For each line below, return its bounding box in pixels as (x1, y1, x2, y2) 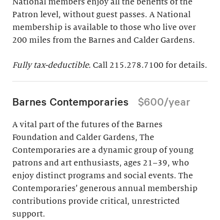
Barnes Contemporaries (12, 94, 132, 109)
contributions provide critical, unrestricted (12, 197, 180, 206)
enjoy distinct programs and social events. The (12, 171, 193, 181)
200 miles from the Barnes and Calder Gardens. (12, 36, 195, 45)
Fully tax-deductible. (12, 61, 93, 70)
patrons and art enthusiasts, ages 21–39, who (12, 159, 189, 168)
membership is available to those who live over (12, 23, 196, 32)
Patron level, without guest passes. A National (12, 10, 191, 20)
